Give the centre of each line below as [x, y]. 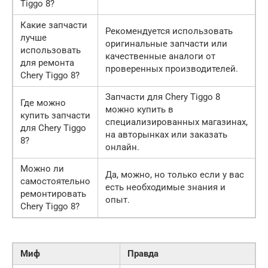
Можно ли [42, 169]
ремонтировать [53, 194]
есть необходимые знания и [165, 188]
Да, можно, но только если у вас [175, 175]
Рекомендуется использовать [169, 31]
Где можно [43, 103]
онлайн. [122, 147]
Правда [143, 254]
